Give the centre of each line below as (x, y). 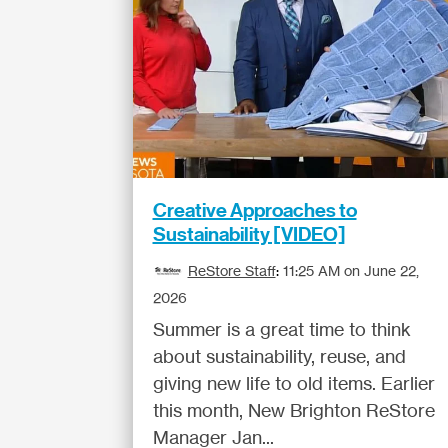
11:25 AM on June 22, (350, 270)
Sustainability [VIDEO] (249, 234)
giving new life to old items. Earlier (293, 383)
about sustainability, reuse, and (279, 356)
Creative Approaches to (254, 210)
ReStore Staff (231, 270)
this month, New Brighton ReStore (293, 410)
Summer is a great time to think (281, 329)
